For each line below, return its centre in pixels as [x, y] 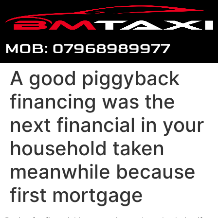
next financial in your [107, 125]
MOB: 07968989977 [88, 48]
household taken [87, 148]
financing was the [92, 101]
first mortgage [76, 195]
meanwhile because [103, 172]
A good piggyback [95, 78]
